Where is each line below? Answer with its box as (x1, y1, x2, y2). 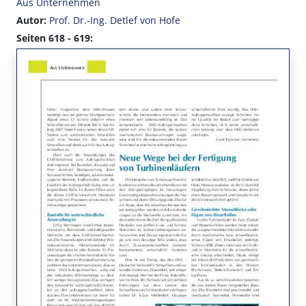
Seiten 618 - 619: (16, 31, 93, 45)
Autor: (16, 14, 46, 27)
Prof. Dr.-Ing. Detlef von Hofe (49, 14, 180, 27)
